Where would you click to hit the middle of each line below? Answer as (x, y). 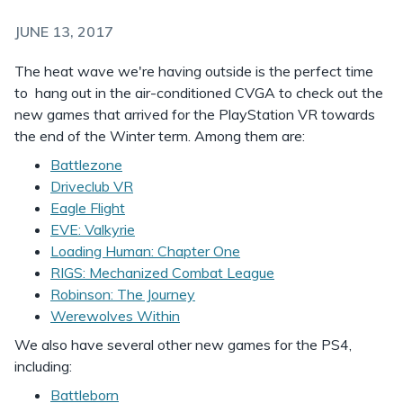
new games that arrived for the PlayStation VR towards (195, 114)
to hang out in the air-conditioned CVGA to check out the (199, 93)
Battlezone (86, 165)
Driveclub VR (92, 186)
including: (43, 366)
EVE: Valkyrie (93, 229)
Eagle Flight (88, 208)
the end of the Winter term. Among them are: (160, 136)
